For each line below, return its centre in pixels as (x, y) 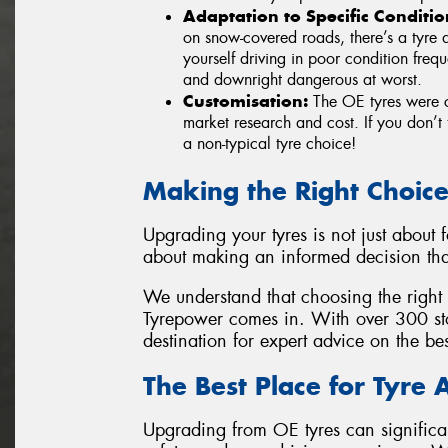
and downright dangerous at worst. (302, 79)
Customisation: (245, 100)
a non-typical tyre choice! (269, 143)
